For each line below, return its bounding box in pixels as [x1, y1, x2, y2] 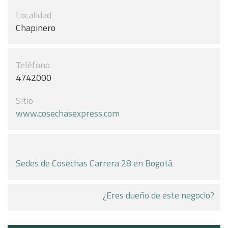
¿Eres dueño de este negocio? [103, 188, 214, 202]
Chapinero [16, 21, 55, 35]
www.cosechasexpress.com [16, 106, 120, 120]
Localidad [16, 8, 51, 22]
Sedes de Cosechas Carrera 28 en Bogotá [16, 156, 173, 170]
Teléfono [16, 58, 50, 72]
